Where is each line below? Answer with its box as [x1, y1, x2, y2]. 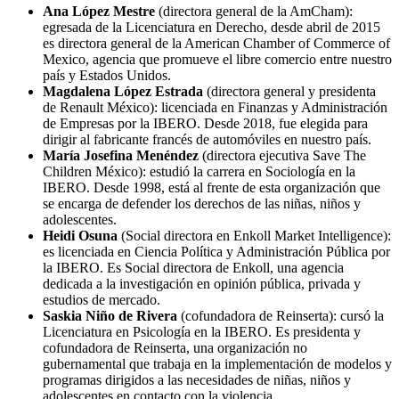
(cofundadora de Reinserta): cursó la [177, 307, 384, 323]
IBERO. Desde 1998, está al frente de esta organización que [43, 179, 380, 195]
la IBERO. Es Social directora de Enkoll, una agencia [43, 259, 344, 275]
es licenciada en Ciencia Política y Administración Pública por [43, 243, 390, 259]
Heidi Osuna [43, 227, 118, 243]
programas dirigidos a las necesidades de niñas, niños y [43, 371, 351, 387]
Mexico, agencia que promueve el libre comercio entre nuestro [43, 51, 392, 67]
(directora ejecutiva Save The [199, 147, 366, 163]
